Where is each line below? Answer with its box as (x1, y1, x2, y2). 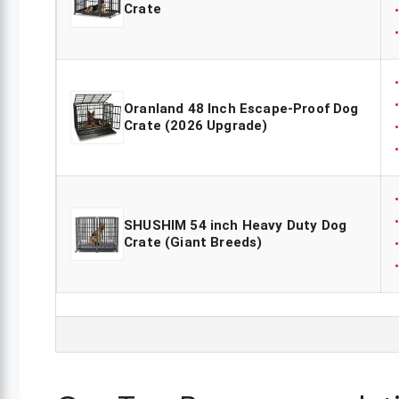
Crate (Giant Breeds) (124, 234, 263, 251)
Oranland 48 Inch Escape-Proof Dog (124, 101, 359, 118)
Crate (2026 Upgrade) (124, 118, 268, 134)
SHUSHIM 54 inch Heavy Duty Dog (124, 217, 347, 234)
